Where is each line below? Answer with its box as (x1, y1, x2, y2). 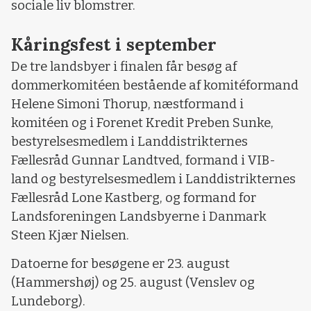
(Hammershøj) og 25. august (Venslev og (11, 275, 255, 291)
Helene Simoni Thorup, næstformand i (11, 96, 244, 112)
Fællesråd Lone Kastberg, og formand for (11, 190, 256, 205)
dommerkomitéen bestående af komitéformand (11, 77, 299, 93)
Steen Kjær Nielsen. (11, 227, 129, 243)
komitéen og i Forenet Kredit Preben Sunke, (11, 115, 274, 131)
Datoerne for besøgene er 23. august (11, 256, 230, 272)
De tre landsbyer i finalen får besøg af (11, 58, 237, 74)
